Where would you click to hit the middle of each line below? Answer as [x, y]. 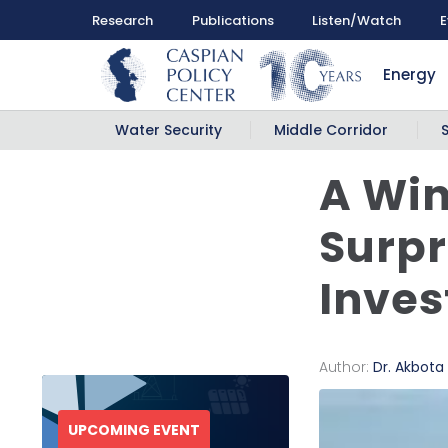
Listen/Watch [356, 20]
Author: [346, 367]
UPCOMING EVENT [134, 430]
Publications [232, 20]
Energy [410, 74]
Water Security [168, 130]
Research [122, 20]
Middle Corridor [331, 130]
